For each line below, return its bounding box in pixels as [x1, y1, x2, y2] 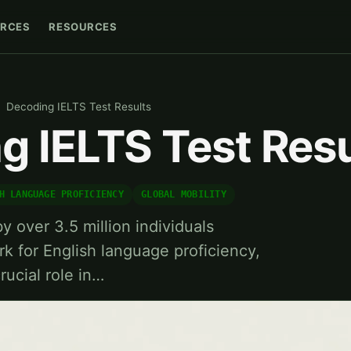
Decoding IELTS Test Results [6, 100, 152, 114]
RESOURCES [49, 20, 118, 33]
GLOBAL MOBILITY [141, 189, 226, 201]
